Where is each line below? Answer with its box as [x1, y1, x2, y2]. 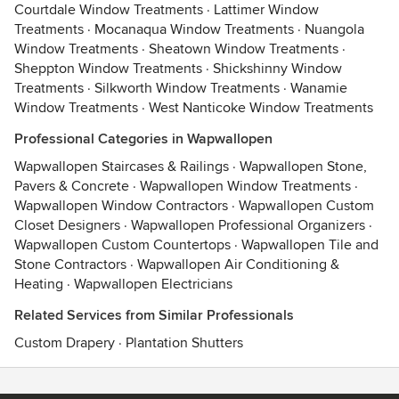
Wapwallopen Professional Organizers [131, 216, 365, 234]
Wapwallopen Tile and [241, 236, 379, 254]
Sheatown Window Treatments [149, 40, 338, 58]
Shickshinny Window [213, 60, 342, 77]
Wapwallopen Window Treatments [140, 177, 351, 195]
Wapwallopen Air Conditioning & [137, 256, 339, 273]
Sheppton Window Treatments [14, 60, 202, 77]
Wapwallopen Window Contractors [14, 197, 228, 215]
